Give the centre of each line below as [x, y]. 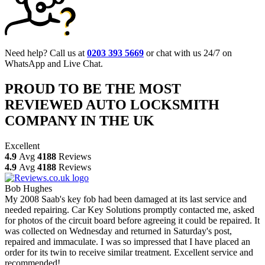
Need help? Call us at [46, 53]
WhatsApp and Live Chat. [54, 63]
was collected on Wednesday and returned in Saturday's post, [118, 231]
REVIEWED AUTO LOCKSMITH [112, 104]
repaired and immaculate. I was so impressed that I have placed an [127, 241]
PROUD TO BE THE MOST [93, 88]
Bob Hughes [28, 188]
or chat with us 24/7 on [188, 53]
